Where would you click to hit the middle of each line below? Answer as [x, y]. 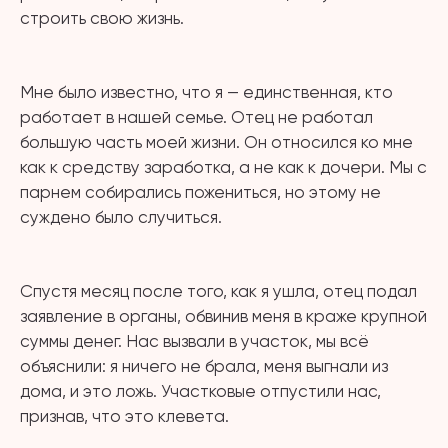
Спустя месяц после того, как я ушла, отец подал [218, 291]
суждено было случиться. [121, 217]
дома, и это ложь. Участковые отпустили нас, [200, 391]
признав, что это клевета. [124, 416]
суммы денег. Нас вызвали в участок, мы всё [194, 341]
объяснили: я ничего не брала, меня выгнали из [204, 366]
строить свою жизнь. [102, 18]
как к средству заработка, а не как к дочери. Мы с [223, 167]
